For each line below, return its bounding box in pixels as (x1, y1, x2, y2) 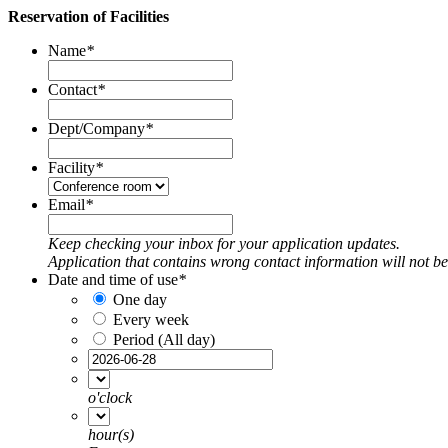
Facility (48, 159, 95, 176)
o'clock (88, 389, 132, 406)
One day (113, 291, 167, 308)
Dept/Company (48, 120, 145, 137)
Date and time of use (48, 271, 178, 288)
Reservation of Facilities (8, 8, 169, 25)
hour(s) (88, 426, 134, 443)
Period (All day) (113, 331, 215, 348)
